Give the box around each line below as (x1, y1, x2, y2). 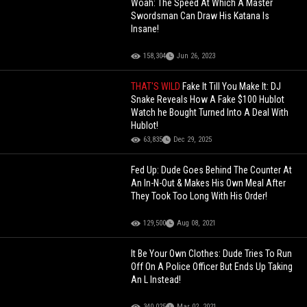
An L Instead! (131, 273, 182, 285)
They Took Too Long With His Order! (131, 190, 268, 201)
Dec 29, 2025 (173, 134, 212, 144)
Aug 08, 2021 (177, 218, 217, 228)
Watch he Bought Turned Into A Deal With (131, 106, 289, 118)
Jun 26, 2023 (177, 51, 216, 60)
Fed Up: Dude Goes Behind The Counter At (131, 164, 293, 175)
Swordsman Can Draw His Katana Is (131, 10, 270, 21)
